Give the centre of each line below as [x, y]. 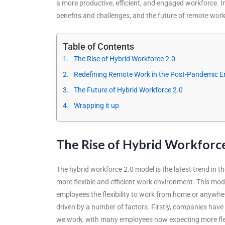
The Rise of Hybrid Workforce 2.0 [125, 59]
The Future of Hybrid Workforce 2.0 [128, 90]
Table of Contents [98, 46]
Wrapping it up [96, 105]
